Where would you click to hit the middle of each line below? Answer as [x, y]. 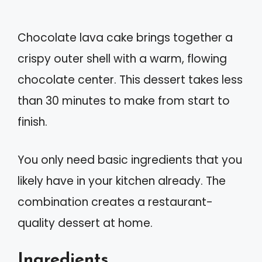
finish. [32, 122]
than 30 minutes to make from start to [124, 101]
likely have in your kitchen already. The [122, 181]
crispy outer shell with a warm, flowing [122, 59]
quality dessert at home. [85, 223]
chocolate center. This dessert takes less [130, 80]
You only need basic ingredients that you [130, 160]
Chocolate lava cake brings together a [125, 38]
